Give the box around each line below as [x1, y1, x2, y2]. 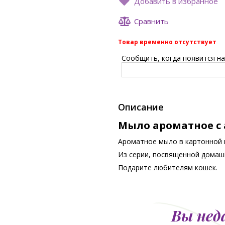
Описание [118, 101, 164, 113]
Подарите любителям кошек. [118, 163, 217, 172]
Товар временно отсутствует [118, 38, 216, 46]
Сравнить [134, 16, 169, 26]
